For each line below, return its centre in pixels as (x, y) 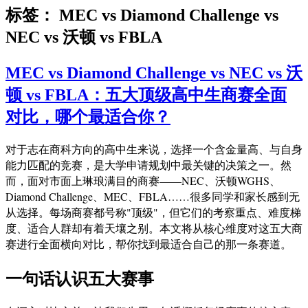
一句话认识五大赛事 (80, 278)
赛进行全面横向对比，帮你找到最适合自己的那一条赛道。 (148, 243)
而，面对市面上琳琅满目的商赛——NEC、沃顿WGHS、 (143, 180)
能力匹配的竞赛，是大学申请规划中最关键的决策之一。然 (148, 164)
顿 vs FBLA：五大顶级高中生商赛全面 (146, 95)
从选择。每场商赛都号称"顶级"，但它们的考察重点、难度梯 (153, 212)
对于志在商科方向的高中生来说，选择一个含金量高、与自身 (154, 148)
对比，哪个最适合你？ (88, 117)
